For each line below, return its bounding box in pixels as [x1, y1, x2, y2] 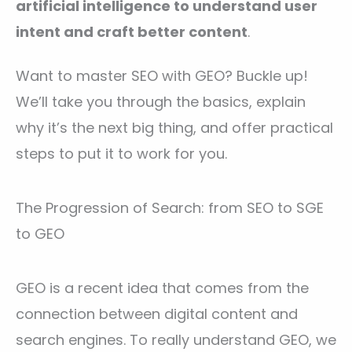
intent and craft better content [16, 21, 247, 42]
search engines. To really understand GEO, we [16, 330, 336, 350]
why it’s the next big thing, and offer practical [16, 118, 333, 138]
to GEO [16, 224, 64, 244]
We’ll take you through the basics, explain [16, 92, 306, 112]
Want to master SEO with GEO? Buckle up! [16, 66, 308, 86]
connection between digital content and [16, 304, 298, 324]
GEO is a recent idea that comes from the [16, 278, 309, 299]
